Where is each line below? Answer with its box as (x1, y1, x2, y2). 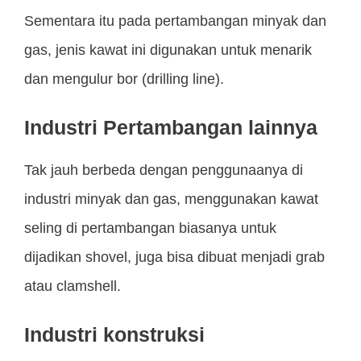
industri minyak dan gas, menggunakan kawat (24, 191, 318, 208)
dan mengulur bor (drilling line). (24, 71, 224, 88)
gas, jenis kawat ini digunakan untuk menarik (24, 42, 312, 59)
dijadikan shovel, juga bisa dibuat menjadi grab (24, 249, 325, 266)
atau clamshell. (24, 278, 121, 295)
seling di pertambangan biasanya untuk (24, 220, 276, 237)
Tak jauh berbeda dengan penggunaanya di (24, 162, 303, 179)
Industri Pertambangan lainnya (24, 116, 317, 139)
